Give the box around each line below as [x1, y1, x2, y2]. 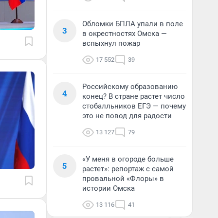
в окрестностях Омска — [82, 29, 167, 38]
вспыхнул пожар [82, 39, 140, 48]
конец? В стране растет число [82, 92, 185, 101]
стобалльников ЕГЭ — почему [82, 102, 186, 110]
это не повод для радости [82, 111, 172, 120]
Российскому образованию [82, 82, 178, 91]
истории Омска [82, 184, 135, 193]
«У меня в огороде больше [82, 155, 174, 163]
